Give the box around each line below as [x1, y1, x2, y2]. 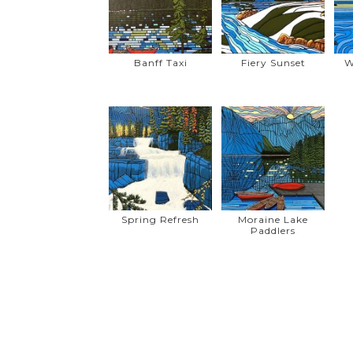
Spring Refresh [121, 213, 200, 225]
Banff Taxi [133, 57, 188, 69]
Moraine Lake [238, 213, 309, 225]
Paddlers [251, 224, 296, 236]
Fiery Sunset [240, 57, 306, 69]
